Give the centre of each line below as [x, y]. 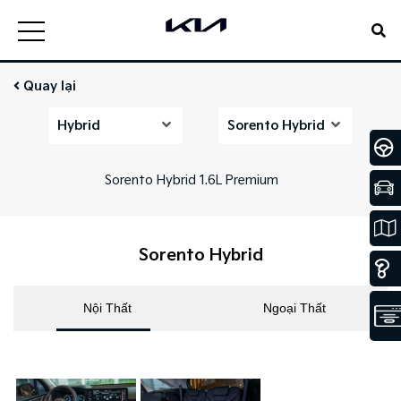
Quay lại [48, 86]
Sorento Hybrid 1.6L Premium [192, 180]
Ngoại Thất [294, 308]
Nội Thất [107, 308]
